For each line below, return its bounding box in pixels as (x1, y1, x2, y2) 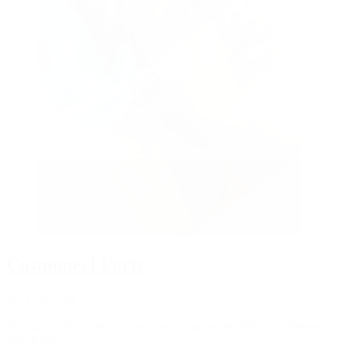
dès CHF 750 (6, 291, 74, 305)
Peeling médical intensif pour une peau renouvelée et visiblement (6, 318, 331, 332)
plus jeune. (6, 332, 61, 347)
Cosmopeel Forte (6, 253, 146, 275)
